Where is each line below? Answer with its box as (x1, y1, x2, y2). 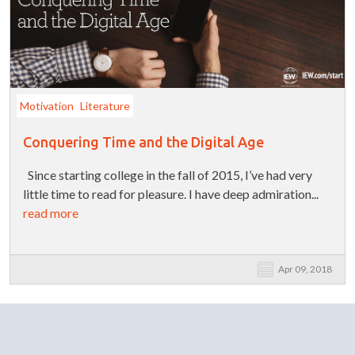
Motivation (20, 98, 74, 113)
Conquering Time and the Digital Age (23, 134, 264, 151)
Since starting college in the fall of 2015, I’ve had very (23, 167, 312, 183)
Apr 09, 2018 (278, 263, 332, 276)
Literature (80, 98, 130, 113)
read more (23, 205, 78, 221)
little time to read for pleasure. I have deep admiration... (23, 186, 319, 202)
